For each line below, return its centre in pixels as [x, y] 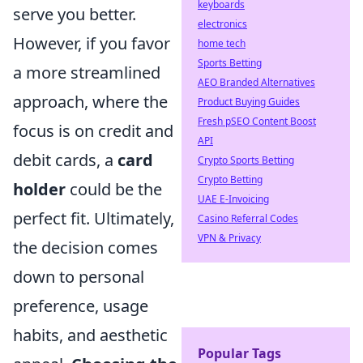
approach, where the [90, 102]
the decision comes [85, 248]
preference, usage [81, 306]
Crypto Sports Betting [246, 160]
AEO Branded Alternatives [256, 82]
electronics [222, 24]
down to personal [79, 277]
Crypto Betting [230, 179]
